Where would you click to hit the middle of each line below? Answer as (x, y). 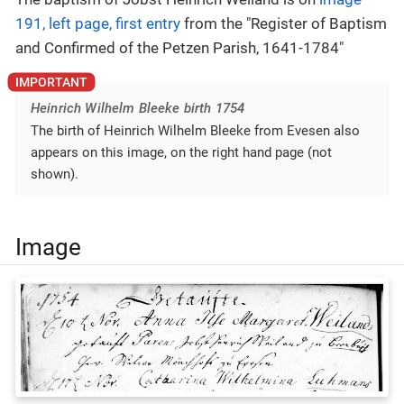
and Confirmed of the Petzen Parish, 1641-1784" (179, 48)
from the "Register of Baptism (284, 24)
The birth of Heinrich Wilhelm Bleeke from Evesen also (195, 131)
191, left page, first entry (98, 24)
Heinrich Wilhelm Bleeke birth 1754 (138, 109)
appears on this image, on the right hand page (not (181, 153)
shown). (55, 174)
